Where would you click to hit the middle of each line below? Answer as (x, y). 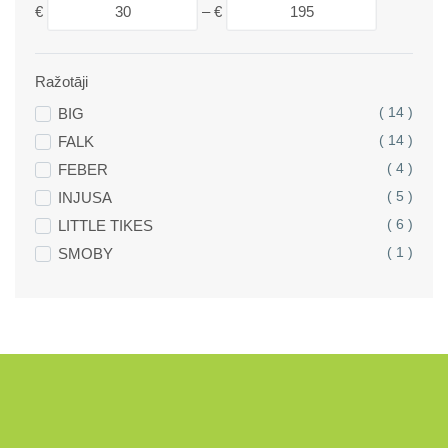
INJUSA (84, 197)
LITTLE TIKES (105, 225)
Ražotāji (61, 81)
